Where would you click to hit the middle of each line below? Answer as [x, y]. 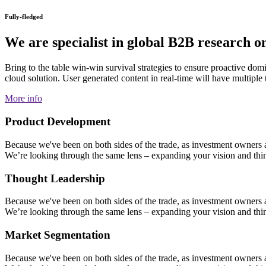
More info [23, 99]
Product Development [58, 122]
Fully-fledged [24, 16]
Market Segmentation [58, 235]
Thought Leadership [55, 178]
